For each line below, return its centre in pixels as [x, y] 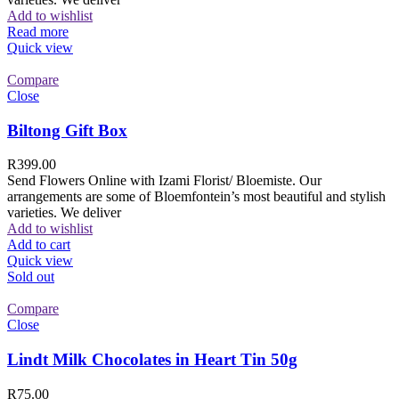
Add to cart [39, 245]
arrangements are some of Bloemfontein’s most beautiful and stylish [196, 197]
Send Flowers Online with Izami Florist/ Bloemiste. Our [164, 181]
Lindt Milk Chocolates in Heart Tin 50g [152, 360]
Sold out [31, 277]
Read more [38, 31]
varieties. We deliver [64, 213]
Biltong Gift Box [67, 130]
